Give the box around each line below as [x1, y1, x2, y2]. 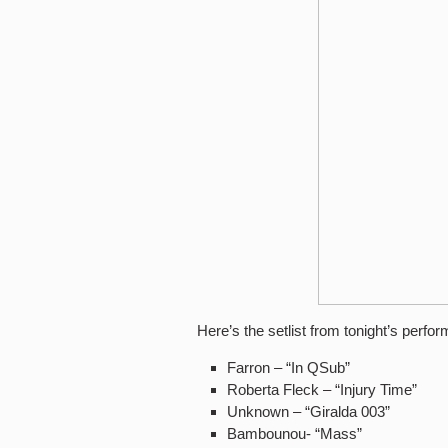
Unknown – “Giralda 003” [227, 403, 390, 420]
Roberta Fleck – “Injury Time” [227, 381, 417, 398]
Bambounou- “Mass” [227, 425, 362, 442]
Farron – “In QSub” [227, 359, 350, 376]
